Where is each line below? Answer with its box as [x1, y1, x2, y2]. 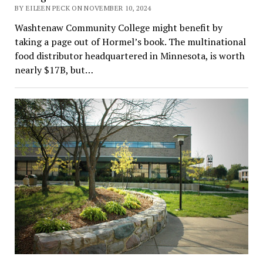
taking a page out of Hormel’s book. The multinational [14, 35, 246, 49]
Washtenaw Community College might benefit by [14, 21, 222, 35]
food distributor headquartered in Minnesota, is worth [14, 49, 245, 63]
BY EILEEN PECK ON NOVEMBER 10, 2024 [14, 4, 151, 13]
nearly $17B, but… [14, 63, 93, 77]
